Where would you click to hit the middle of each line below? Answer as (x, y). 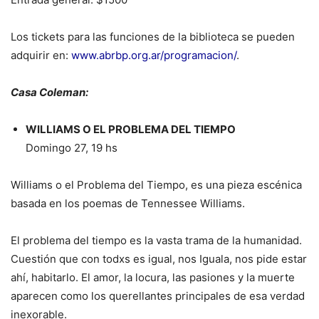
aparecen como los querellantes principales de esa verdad (158, 296)
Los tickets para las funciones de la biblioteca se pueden (153, 37)
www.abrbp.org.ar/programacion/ (154, 56)
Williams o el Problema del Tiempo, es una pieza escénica (156, 185)
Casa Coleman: (49, 93)
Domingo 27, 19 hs (72, 148)
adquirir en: (41, 56)
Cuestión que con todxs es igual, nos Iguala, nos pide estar (159, 259)
